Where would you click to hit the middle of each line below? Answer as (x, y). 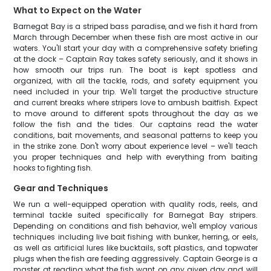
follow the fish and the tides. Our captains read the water (135, 124)
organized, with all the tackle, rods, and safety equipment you (135, 81)
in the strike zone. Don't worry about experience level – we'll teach (135, 146)
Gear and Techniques (61, 188)
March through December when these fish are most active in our (135, 37)
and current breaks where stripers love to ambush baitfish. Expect (135, 103)
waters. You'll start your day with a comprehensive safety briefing (135, 48)
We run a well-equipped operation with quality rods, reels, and (135, 204)
